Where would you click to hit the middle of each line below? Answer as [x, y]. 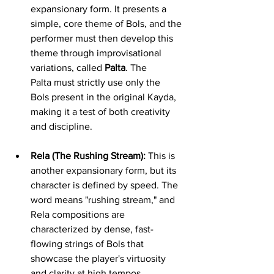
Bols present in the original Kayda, [105, 97]
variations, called [68, 68]
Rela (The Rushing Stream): [88, 156]
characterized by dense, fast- [92, 229]
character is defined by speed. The [106, 185]
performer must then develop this [103, 38]
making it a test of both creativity [102, 112]
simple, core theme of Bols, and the [107, 24]
